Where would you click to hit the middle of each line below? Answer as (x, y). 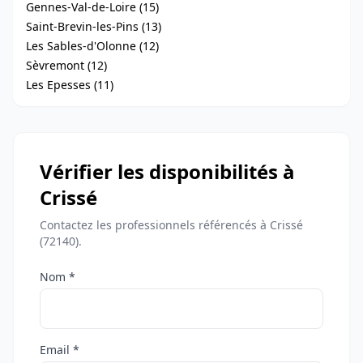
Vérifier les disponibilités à (167, 171)
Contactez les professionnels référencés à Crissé (171, 225)
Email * (60, 350)
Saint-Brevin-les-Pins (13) (94, 26)
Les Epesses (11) (70, 85)
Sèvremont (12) (66, 65)
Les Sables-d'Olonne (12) (92, 46)
